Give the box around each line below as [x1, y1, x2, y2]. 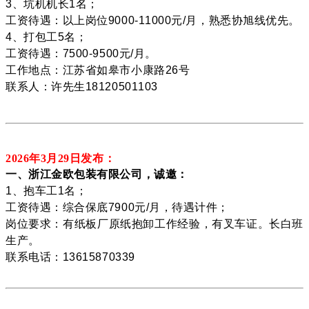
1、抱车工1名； [6, 184, 88, 197]
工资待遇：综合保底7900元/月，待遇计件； [6, 201, 229, 213]
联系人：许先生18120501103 [6, 80, 158, 92]
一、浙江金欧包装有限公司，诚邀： [6, 168, 188, 180]
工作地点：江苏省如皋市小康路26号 [6, 63, 190, 76]
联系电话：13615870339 [6, 250, 135, 263]
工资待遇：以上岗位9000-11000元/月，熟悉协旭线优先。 [6, 14, 300, 26]
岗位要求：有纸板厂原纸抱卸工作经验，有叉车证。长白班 [6, 217, 303, 230]
